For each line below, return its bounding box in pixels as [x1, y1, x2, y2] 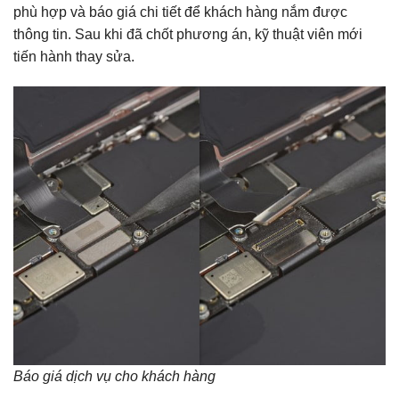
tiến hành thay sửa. [13, 49, 134, 65]
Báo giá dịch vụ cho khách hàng [13, 369, 216, 385]
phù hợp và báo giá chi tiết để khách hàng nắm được [13, 4, 347, 20]
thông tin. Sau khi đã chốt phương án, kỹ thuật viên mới [13, 27, 362, 43]
